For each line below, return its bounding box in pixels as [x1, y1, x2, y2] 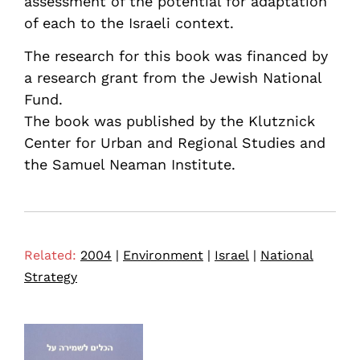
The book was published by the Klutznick [24, 112, 315, 130]
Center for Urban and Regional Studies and [24, 134, 325, 152]
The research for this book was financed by [24, 47, 328, 65]
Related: [24, 247, 76, 263]
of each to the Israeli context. [24, 14, 234, 31]
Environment [123, 247, 203, 263]
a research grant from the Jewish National [24, 69, 321, 87]
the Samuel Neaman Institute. [24, 156, 235, 174]
